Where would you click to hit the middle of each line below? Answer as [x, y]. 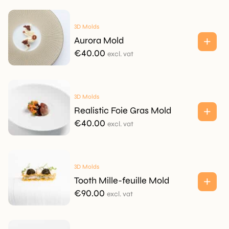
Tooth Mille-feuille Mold [122, 180]
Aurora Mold [99, 40]
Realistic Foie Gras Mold [123, 110]
